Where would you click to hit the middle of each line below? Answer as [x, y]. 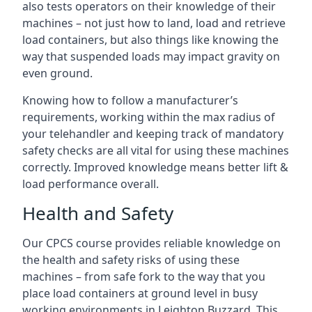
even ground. [57, 73]
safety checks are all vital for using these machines [156, 150]
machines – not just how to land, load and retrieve [154, 23]
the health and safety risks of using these [131, 260]
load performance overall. [91, 184]
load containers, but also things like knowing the [150, 40]
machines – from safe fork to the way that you [144, 276]
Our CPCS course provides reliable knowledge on [151, 243]
